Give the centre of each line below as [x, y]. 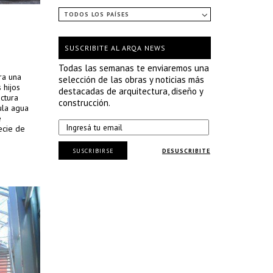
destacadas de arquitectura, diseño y [131, 91]
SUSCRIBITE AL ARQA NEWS [115, 48]
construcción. [84, 103]
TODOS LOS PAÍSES [97, 14]
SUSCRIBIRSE [93, 151]
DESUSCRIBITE [186, 151]
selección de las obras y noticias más [131, 80]
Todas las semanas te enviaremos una [134, 68]
